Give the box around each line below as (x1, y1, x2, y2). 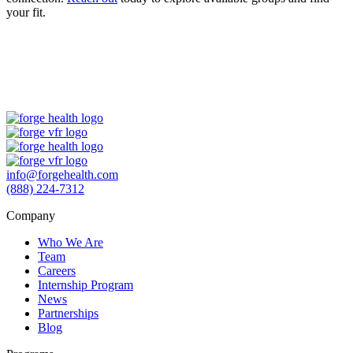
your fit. (6, 5, 46, 19)
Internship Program (38, 277, 133, 292)
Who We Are (38, 235, 103, 249)
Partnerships (38, 306, 98, 320)
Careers (38, 263, 76, 277)
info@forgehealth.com (6, 167, 118, 181)
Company (6, 208, 55, 222)
